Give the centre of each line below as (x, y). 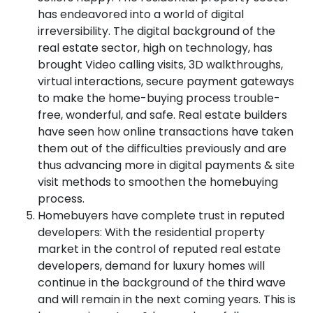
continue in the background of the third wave (162, 282)
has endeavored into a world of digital (141, 14)
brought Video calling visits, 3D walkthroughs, (160, 64)
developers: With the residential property (151, 232)
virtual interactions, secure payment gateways (166, 81)
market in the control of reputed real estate (159, 249)
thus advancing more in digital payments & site (166, 165)
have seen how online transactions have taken (166, 131)
